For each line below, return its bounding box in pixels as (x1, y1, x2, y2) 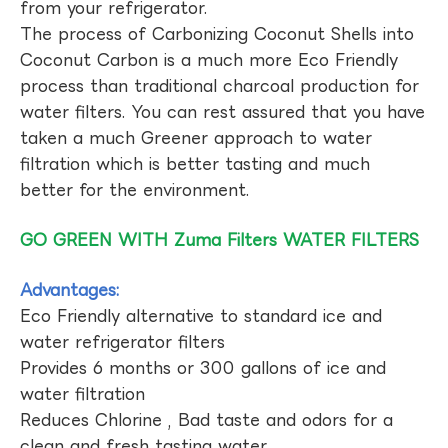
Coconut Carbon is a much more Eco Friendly (20, 50, 398, 69)
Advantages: (20, 280, 120, 299)
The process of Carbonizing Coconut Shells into (20, 24, 414, 43)
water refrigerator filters (20, 332, 225, 351)
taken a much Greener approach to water (20, 128, 372, 147)
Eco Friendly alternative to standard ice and (20, 306, 382, 325)
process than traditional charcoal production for (20, 76, 419, 95)
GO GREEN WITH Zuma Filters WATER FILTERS (20, 230, 419, 249)
